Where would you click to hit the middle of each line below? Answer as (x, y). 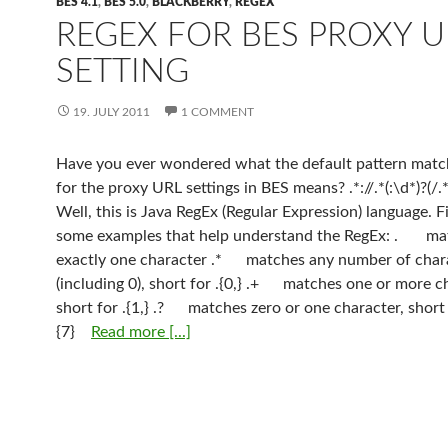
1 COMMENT (217, 112)
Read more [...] (141, 332)
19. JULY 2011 (111, 112)
